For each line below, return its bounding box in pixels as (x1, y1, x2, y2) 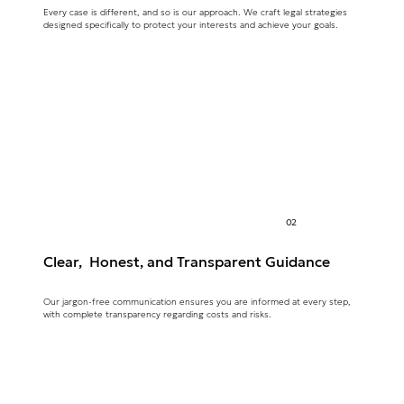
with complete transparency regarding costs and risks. (42, 308, 271, 321)
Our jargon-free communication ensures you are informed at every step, (42, 296, 351, 308)
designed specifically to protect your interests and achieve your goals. (42, 18, 338, 31)
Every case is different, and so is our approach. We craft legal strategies (42, 5, 347, 18)
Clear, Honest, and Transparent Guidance (42, 252, 330, 271)
